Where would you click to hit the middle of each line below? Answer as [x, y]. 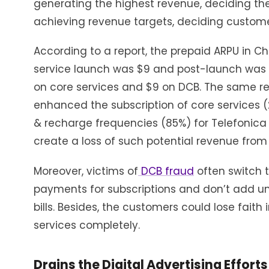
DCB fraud [166, 171]
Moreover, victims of [86, 171]
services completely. [87, 225]
